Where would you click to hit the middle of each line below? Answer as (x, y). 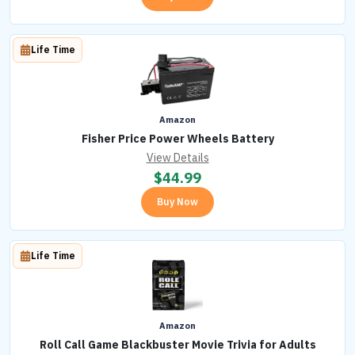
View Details (177, 158)
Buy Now (177, 202)
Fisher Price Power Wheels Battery (177, 139)
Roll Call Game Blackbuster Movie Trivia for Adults (177, 345)
